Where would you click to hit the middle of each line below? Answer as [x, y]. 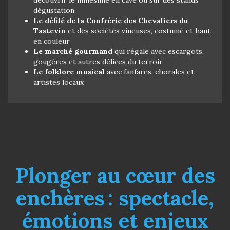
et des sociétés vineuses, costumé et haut [138, 31]
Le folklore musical [69, 72]
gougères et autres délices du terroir [98, 61]
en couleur [52, 41]
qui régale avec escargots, [158, 51]
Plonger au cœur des [115, 175]
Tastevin [50, 31]
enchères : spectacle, [115, 198]
